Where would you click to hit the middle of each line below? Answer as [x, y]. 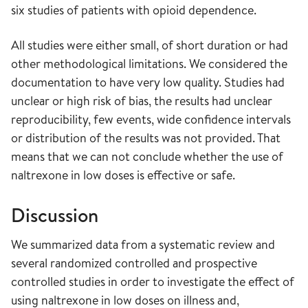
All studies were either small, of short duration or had [150, 45]
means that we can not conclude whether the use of [147, 156]
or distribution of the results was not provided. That [146, 138]
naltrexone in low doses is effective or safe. [123, 175]
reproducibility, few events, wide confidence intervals [151, 119]
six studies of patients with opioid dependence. [134, 10]
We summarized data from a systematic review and [143, 244]
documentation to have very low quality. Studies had [148, 82]
